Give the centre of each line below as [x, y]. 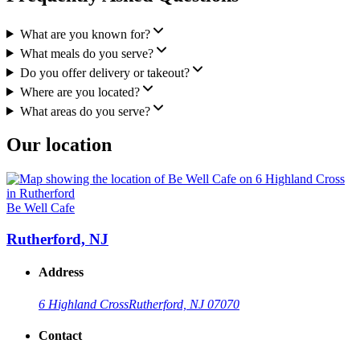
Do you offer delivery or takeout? [104, 72]
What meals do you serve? [86, 53]
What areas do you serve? [85, 111]
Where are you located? [80, 92]
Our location [59, 145]
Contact [60, 335]
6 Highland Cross [84, 304]
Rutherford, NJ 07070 [184, 304]
